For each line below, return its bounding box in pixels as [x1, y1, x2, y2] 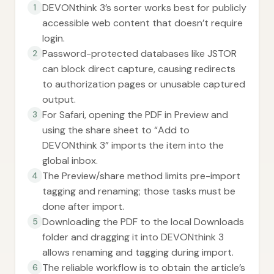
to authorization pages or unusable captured [42, 78, 245, 91]
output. [42, 93, 76, 106]
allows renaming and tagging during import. [42, 246, 234, 259]
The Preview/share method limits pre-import [42, 169, 240, 182]
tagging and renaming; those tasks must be [42, 185, 235, 198]
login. [42, 32, 65, 45]
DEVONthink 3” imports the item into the [42, 139, 224, 152]
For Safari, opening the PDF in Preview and [42, 108, 228, 121]
